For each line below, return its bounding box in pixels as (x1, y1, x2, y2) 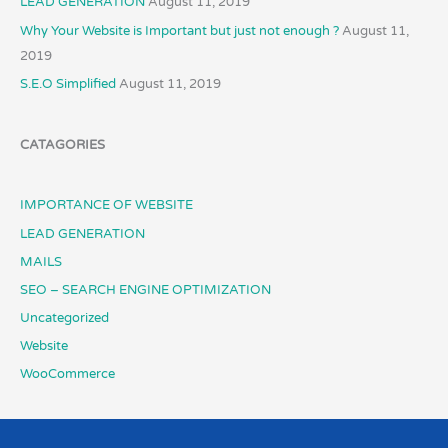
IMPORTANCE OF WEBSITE (19, 197, 193, 214)
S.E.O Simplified (19, 75, 116, 92)
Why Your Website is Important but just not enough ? (19, 22, 339, 39)
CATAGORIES (19, 136, 105, 153)
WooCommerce (19, 366, 115, 383)
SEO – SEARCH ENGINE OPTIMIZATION (19, 281, 271, 298)
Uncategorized (19, 310, 109, 327)
